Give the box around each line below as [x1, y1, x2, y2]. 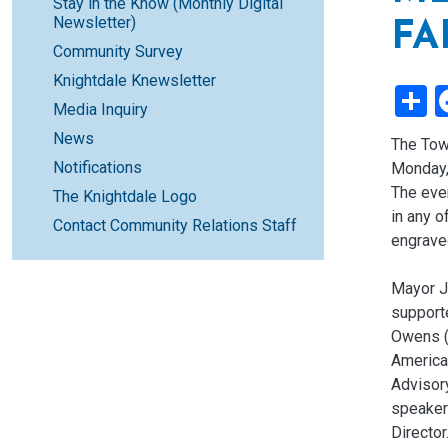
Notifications [53, 158, 142, 178]
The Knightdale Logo [53, 187, 197, 207]
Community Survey [53, 42, 183, 62]
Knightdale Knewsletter [53, 71, 216, 91]
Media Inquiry [53, 100, 148, 120]
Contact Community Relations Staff [53, 216, 297, 236]
